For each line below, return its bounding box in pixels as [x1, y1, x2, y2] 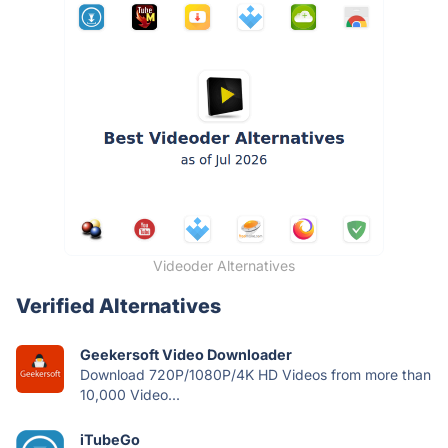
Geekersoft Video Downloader [80, 345, 292, 363]
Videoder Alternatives [153, 256, 295, 274]
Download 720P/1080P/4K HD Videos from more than [80, 365, 431, 383]
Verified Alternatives [16, 293, 221, 318]
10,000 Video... [80, 385, 180, 403]
